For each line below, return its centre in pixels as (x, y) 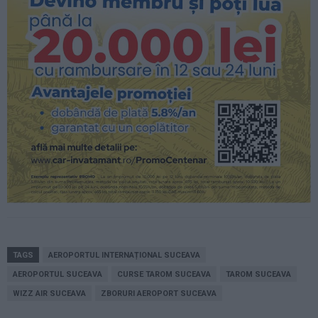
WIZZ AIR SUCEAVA (49, 294)
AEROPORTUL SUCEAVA (57, 275)
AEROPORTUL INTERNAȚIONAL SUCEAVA (124, 256)
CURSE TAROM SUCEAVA (164, 275)
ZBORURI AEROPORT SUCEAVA (159, 294)
